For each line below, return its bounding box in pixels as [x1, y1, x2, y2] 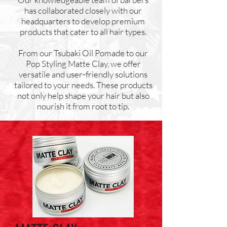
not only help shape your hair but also [17, 90, 149, 101]
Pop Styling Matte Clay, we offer [25, 58, 141, 69]
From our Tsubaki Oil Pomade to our [18, 48, 148, 58]
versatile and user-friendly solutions [19, 69, 147, 80]
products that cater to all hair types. [20, 26, 146, 37]
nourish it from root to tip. [37, 101, 129, 111]
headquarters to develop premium [21, 16, 145, 26]
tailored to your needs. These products [14, 80, 153, 90]
